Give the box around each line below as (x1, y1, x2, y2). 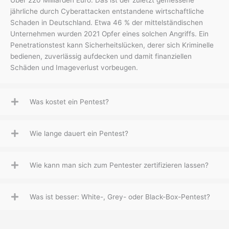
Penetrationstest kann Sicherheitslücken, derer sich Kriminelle (10, 40, 214, 49)
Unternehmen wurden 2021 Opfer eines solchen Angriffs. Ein (10, 29, 209, 38)
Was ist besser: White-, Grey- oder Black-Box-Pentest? (30, 192, 210, 201)
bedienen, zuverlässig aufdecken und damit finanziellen (10, 52, 192, 60)
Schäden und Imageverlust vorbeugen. (10, 63, 138, 72)
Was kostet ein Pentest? (30, 97, 109, 106)
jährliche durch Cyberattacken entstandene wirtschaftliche (10, 7, 204, 15)
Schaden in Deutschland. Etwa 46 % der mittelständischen (10, 18, 203, 27)
